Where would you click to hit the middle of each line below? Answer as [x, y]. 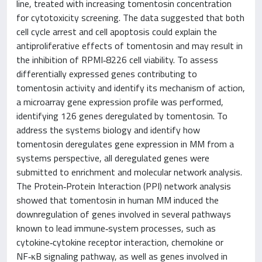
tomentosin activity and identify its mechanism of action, [131, 88]
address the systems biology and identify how [108, 130]
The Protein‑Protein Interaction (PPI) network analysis [124, 186]
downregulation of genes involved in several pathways [124, 214]
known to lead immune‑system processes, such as [116, 228]
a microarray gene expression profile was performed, [120, 102]
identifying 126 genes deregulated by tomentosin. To [122, 116]
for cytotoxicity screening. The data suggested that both [130, 18]
